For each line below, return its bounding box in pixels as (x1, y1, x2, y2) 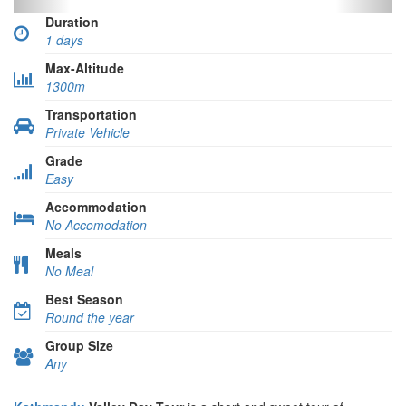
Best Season (45, 289, 123, 308)
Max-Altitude (45, 58, 124, 77)
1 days (45, 30, 83, 49)
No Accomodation (45, 215, 147, 234)
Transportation (45, 104, 137, 123)
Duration (45, 12, 99, 31)
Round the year (45, 307, 134, 326)
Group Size (45, 335, 113, 354)
